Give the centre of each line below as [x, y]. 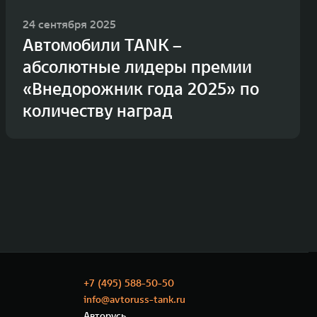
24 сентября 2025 [69, 24]
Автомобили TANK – [102, 45]
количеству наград [98, 110]
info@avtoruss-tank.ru [134, 299]
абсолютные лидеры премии [137, 67]
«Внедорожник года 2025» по [141, 88]
